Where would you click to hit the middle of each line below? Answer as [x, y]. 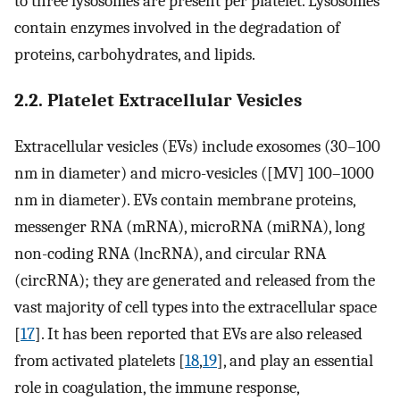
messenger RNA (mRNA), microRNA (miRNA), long [190, 226]
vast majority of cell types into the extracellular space [196, 307]
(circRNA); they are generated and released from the [195, 280]
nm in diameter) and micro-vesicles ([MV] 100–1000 [194, 173]
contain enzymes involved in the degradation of [177, 28]
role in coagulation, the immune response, [157, 387]
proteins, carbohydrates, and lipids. [135, 55]
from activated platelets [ [100, 360]
